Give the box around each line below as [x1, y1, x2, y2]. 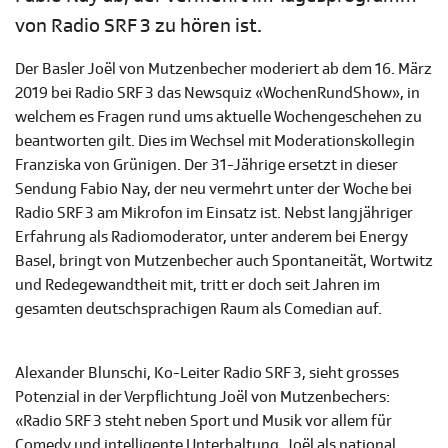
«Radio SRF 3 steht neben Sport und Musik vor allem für [15, 411, 392, 432]
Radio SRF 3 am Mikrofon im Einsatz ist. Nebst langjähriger [15, 203, 413, 224]
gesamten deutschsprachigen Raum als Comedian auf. [15, 299, 382, 320]
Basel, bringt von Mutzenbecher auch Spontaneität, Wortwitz [15, 251, 433, 272]
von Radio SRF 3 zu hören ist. [15, 13, 262, 39]
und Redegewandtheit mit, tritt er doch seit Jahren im [15, 275, 380, 296]
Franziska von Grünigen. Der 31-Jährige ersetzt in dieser [15, 155, 398, 176]
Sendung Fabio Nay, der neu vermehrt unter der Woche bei [15, 179, 412, 200]
